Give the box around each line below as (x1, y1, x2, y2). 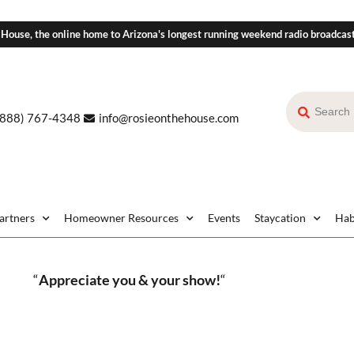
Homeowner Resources (64, 211, 179, 225)
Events (208, 211, 240, 225)
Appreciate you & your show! (38, 271, 220, 289)
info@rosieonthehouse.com (98, 111, 239, 126)
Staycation (254, 211, 306, 225)
